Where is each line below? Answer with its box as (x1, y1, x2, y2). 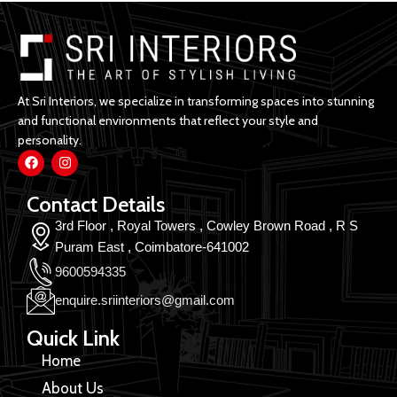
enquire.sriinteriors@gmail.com (55, 292, 235, 307)
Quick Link (27, 324, 120, 351)
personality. (18, 131, 82, 148)
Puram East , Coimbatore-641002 (55, 238, 249, 254)
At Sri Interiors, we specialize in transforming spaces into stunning (18, 92, 374, 109)
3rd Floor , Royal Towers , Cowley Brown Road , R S (55, 217, 358, 233)
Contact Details (27, 191, 165, 217)
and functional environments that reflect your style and (18, 112, 318, 128)
